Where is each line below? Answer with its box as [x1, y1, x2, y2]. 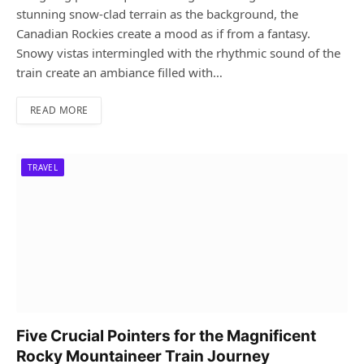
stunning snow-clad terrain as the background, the [16, 6, 298, 23]
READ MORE [30, 103, 89, 118]
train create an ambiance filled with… [16, 64, 223, 81]
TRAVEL [28, 162, 58, 174]
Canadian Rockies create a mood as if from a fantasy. [16, 25, 310, 42]
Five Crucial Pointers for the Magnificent [16, 326, 316, 345]
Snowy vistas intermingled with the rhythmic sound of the [16, 45, 340, 62]
